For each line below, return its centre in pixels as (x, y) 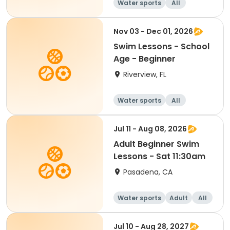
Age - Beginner (145, 59)
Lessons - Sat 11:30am (159, 156)
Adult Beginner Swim (156, 144)
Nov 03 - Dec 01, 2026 (153, 31)
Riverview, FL (145, 74)
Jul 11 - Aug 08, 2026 (150, 129)
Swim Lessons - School (161, 46)
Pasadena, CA (148, 172)
